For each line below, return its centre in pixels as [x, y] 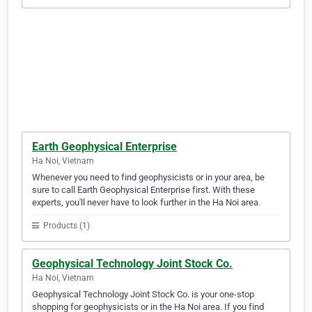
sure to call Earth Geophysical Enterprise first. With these [143, 190]
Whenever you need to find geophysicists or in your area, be [148, 178]
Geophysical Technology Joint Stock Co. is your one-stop [143, 295]
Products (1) [65, 226]
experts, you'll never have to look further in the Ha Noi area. [146, 203]
